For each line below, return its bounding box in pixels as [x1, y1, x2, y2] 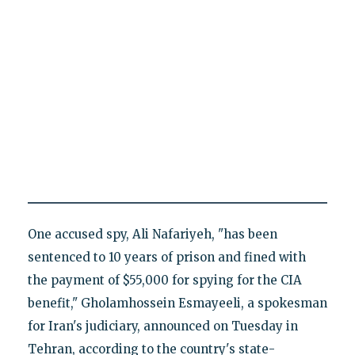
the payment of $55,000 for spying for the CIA [27, 272, 302, 288]
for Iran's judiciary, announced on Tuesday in [27, 318, 298, 334]
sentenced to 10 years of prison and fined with [27, 249, 306, 265]
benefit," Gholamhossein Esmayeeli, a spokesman [27, 295, 327, 311]
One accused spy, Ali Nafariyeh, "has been [27, 226, 277, 242]
